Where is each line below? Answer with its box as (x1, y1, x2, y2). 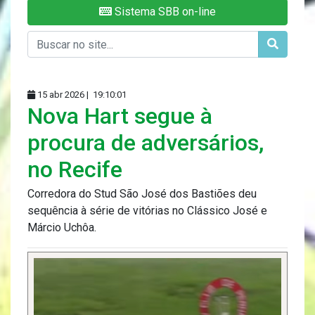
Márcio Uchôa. (27, 221, 96, 235)
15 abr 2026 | (35, 89, 91, 101)
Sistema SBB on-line (112, 5, 216, 19)
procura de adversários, (27, 129, 264, 157)
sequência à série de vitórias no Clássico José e (27, 204, 267, 218)
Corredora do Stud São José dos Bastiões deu (27, 187, 257, 201)
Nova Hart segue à (27, 103, 212, 130)
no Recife (27, 156, 122, 184)
